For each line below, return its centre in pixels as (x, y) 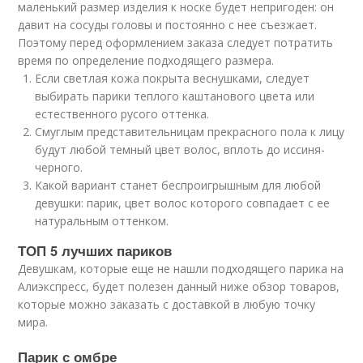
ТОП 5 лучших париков (95, 251)
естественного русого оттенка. (122, 114)
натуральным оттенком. (102, 221)
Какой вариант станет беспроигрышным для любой (178, 186)
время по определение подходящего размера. (146, 61)
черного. (59, 168)
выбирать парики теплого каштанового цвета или (175, 96)
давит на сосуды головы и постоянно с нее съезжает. (168, 25)
